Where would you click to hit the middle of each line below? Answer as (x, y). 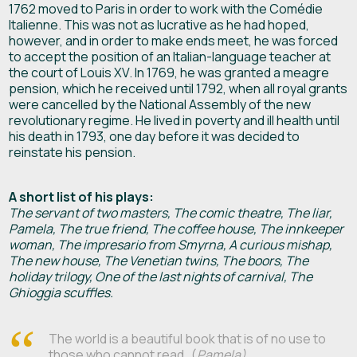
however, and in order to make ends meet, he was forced (174, 40)
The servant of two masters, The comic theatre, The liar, (171, 212)
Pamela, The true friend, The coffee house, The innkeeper (177, 228)
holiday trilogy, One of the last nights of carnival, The (161, 276)
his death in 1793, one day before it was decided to (155, 136)
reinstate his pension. (73, 152)
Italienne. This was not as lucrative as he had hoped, (159, 24)
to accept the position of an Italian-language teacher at (170, 56)
